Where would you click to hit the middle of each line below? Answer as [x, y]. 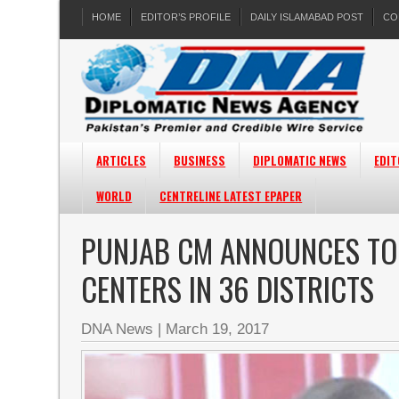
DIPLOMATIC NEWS [300, 160]
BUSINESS [200, 160]
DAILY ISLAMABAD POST [307, 17]
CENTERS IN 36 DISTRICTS [228, 289]
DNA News [118, 329]
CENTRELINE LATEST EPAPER [231, 196]
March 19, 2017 [218, 329]
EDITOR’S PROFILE [186, 17]
